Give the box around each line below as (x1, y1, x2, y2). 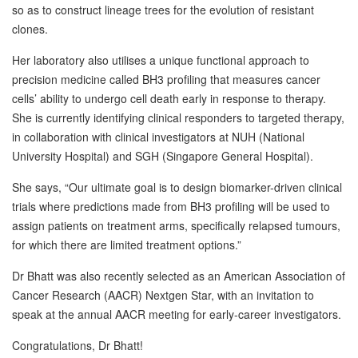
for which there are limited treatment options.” (12, 237, 241, 253)
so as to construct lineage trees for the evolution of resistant (12, 2, 314, 18)
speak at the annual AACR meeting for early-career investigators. (12, 306, 341, 323)
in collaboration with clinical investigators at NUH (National (12, 129, 304, 145)
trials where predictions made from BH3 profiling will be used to (12, 198, 330, 215)
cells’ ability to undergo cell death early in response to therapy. (12, 90, 326, 107)
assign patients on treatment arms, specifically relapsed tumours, (12, 217, 340, 234)
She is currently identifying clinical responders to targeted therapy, (12, 109, 344, 126)
